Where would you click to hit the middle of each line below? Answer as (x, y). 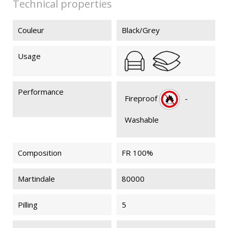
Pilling (28, 204)
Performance (41, 91)
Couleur (31, 30)
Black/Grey (141, 30)
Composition (40, 152)
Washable (142, 119)
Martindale (36, 178)
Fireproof (142, 98)
